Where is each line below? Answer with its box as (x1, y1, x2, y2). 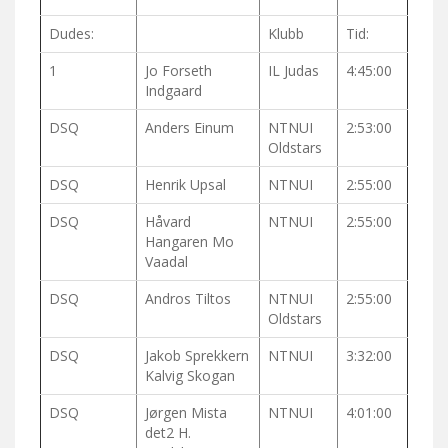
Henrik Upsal (145, 175, 226, 195)
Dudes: (49, 24, 94, 44)
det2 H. (145, 423, 191, 443)
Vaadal (145, 252, 188, 272)
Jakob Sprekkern (145, 346, 249, 366)
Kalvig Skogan (145, 366, 235, 386)
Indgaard (145, 81, 202, 101)
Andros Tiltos (145, 289, 231, 309)
